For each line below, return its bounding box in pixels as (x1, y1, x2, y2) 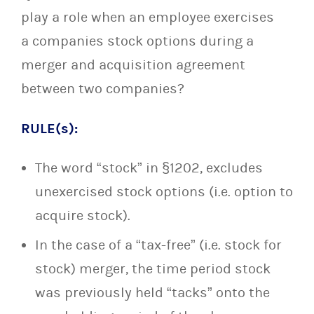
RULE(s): (21, 120, 78, 137)
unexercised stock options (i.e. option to (35, 184, 293, 200)
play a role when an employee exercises (21, 9, 274, 26)
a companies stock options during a (21, 33, 254, 50)
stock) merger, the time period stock (35, 261, 271, 278)
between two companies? (21, 81, 184, 97)
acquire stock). (35, 207, 130, 224)
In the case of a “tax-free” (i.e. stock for (35, 237, 282, 254)
